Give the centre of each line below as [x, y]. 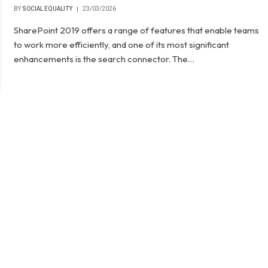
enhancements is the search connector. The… [104, 59]
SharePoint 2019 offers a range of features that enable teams [137, 30]
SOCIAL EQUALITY [48, 9]
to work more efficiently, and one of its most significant [122, 45]
